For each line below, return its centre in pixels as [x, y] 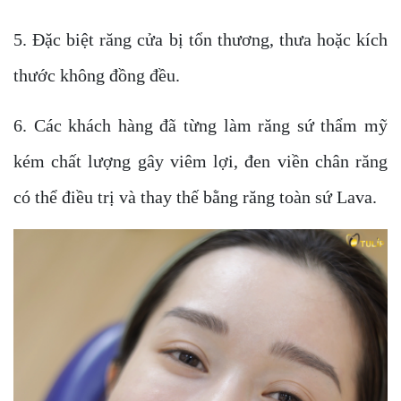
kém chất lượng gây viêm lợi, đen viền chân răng [200, 161]
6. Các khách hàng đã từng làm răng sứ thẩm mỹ [200, 125]
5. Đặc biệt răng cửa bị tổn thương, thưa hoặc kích [200, 39]
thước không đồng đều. [97, 75]
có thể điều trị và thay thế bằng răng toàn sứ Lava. [195, 197]
